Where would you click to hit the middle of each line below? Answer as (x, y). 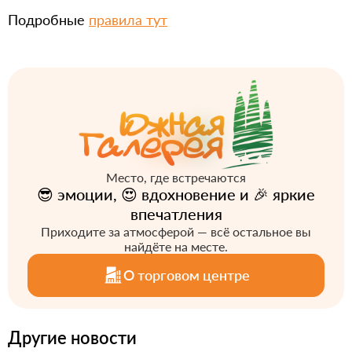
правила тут (128, 19)
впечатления (176, 213)
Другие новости (72, 337)
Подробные (48, 19)
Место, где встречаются (176, 177)
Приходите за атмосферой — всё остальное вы (176, 231)
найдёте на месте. (176, 246)
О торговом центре (186, 275)
